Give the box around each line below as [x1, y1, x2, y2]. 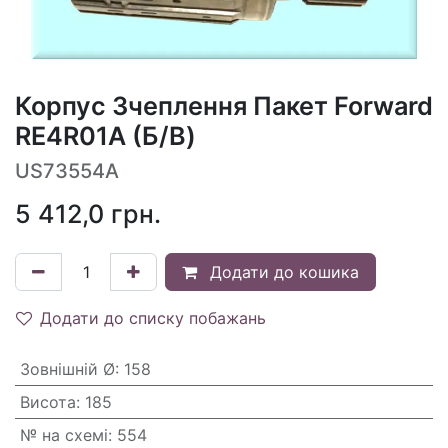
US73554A [15, 159, 119, 184]
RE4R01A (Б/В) [15, 121, 196, 152]
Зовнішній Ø [19, 359, 115, 380]
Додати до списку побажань [40, 308, 266, 329]
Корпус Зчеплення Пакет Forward [15, 91, 433, 122]
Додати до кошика [205, 262, 359, 283]
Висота [19, 392, 76, 413]
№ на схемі [19, 425, 108, 446]
